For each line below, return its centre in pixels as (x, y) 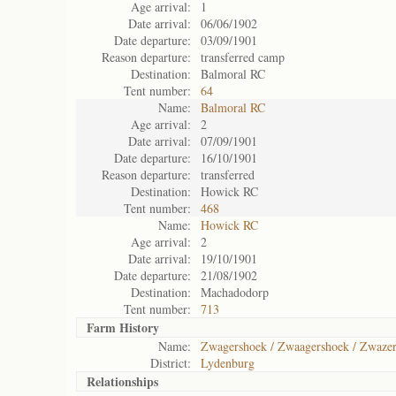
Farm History (123, 327)
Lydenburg (228, 363)
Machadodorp (235, 292)
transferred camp (243, 57)
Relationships (122, 381)
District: (171, 363)
